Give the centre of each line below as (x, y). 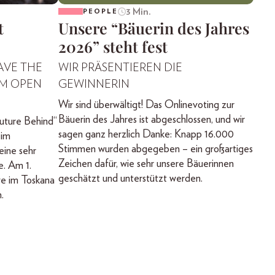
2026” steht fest (113, 46)
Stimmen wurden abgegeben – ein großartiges (155, 149)
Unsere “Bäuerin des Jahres (153, 28)
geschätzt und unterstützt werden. (130, 178)
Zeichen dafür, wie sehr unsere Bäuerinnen (146, 164)
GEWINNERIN (94, 84)
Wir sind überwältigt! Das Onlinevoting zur (146, 105)
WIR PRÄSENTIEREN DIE (120, 68)
